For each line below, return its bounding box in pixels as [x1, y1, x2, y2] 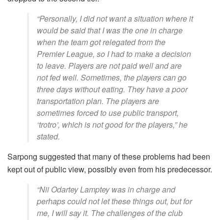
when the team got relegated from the [37, 36, 165, 48]
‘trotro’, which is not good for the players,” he [37, 119, 188, 131]
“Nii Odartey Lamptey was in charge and [37, 184, 175, 195]
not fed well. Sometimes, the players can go [37, 72, 187, 83]
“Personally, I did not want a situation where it [37, 13, 193, 25]
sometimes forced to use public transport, [37, 107, 179, 119]
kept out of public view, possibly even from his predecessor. [7, 164, 212, 175]
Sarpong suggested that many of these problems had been [7, 151, 210, 163]
